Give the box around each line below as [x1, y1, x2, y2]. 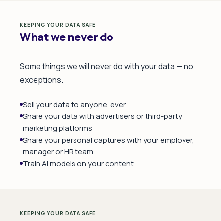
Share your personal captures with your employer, [23, 135, 194, 145]
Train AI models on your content [23, 158, 134, 169]
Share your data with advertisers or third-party [23, 111, 182, 121]
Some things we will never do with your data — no [20, 61, 193, 72]
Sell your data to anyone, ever [23, 99, 126, 110]
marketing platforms [23, 123, 92, 133]
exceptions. [20, 74, 63, 85]
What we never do [20, 30, 113, 44]
